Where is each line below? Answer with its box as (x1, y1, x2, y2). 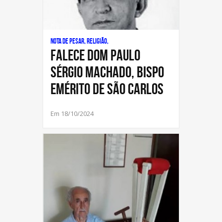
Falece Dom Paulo (51, 47, 140, 63)
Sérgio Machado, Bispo (51, 63, 164, 80)
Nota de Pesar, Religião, (51, 37, 109, 45)
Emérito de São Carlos (51, 80, 164, 97)
